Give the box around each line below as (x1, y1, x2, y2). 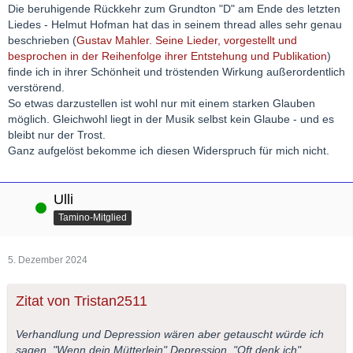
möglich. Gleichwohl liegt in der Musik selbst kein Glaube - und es (8, 113, 334, 126)
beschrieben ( (8, 34, 76, 47)
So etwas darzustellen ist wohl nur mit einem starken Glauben (8, 97, 315, 110)
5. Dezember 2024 (8, 255, 87, 266)
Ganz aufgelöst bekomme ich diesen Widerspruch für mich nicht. (8, 144, 329, 158)
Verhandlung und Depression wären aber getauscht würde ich (16, 328, 324, 341)
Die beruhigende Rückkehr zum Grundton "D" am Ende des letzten (8, 2, 340, 16)
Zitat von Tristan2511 (16, 293, 147, 310)
